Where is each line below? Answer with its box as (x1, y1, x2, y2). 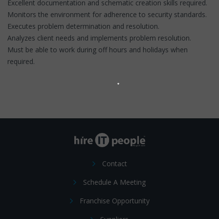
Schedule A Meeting (83, 177, 146, 187)
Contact (102, 158, 127, 168)
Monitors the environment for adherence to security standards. (7, 9, 207, 19)
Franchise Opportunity (79, 196, 150, 205)
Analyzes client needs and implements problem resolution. (7, 33, 191, 43)
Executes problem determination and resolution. (7, 21, 159, 31)
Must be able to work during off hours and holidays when (7, 44, 188, 54)
